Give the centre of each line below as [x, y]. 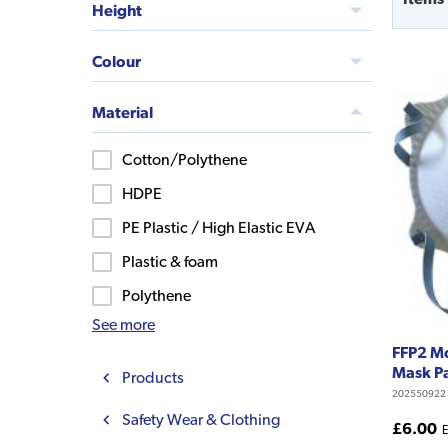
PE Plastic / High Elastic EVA [218, 227]
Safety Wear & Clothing [201, 419]
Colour [116, 60]
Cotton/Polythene [184, 159]
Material [122, 111]
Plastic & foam [170, 261]
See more [123, 324]
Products [153, 377]
